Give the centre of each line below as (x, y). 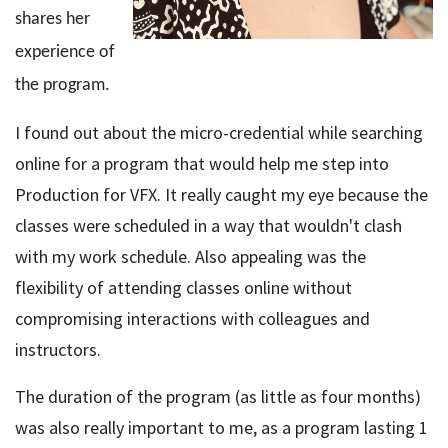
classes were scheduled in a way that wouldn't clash (208, 225)
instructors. (58, 349)
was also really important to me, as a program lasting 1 (221, 427)
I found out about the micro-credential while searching (219, 132)
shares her (52, 19)
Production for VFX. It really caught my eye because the (221, 194)
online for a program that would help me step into (202, 163)
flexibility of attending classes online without (183, 287)
